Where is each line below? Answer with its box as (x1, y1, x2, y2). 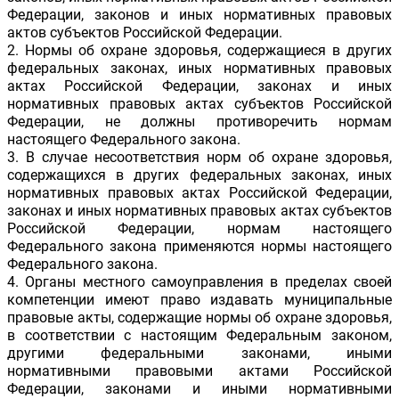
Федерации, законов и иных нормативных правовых (7, 6, 392, 24)
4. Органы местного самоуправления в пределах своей (7, 273, 392, 291)
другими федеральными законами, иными (7, 345, 392, 362)
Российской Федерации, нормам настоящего (7, 220, 392, 238)
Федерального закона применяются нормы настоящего (7, 238, 392, 256)
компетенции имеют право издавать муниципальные (7, 291, 392, 309)
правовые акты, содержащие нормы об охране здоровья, (7, 309, 392, 327)
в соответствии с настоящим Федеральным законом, (7, 327, 392, 345)
